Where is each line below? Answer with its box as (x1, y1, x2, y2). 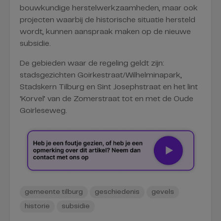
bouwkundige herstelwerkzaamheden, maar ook (20, 4, 198, 12)
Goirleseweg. (20, 107, 67, 114)
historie (25, 203, 50, 210)
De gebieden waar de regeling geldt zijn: (20, 60, 164, 67)
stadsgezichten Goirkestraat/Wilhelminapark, (20, 72, 182, 79)
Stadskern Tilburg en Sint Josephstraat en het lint (20, 83, 198, 91)
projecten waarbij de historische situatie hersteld (20, 16, 195, 24)
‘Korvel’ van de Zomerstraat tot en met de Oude (20, 95, 193, 103)
